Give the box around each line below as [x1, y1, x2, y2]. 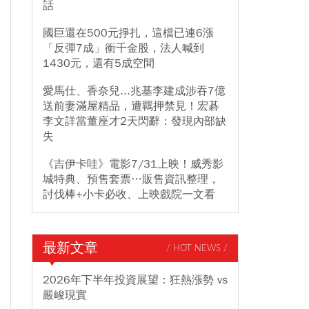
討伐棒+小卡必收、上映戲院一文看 [43, 188, 215, 201]
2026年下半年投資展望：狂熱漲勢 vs [43, 273, 228, 287]
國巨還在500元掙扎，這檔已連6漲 [43, 26, 214, 40]
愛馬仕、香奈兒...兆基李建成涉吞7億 [43, 84, 226, 98]
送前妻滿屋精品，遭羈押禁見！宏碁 [43, 99, 219, 113]
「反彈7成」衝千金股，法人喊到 [43, 41, 204, 55]
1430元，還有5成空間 [43, 57, 154, 70]
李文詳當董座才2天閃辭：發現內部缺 [43, 114, 226, 128]
